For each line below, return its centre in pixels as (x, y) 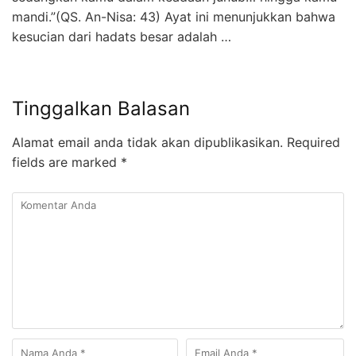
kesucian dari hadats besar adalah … (122, 36)
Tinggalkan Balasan (101, 108)
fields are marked (66, 162)
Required (311, 142)
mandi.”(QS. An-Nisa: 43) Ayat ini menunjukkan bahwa (174, 16)
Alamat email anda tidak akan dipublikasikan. (147, 142)
